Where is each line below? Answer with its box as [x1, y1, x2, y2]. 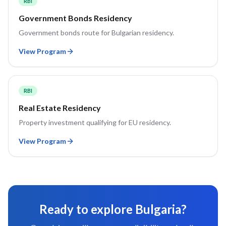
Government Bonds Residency [19, 13, 132, 23]
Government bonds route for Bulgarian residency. [19, 28, 174, 37]
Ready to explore [39, 202, 135, 216]
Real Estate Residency [19, 103, 101, 112]
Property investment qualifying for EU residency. [19, 118, 171, 127]
